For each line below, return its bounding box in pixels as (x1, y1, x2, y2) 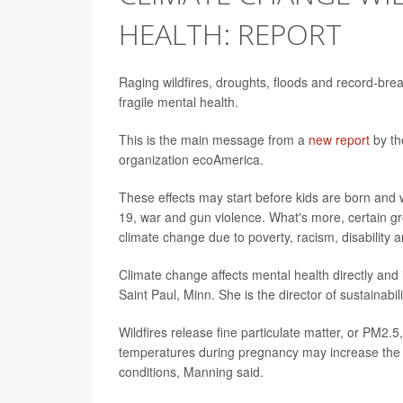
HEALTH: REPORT (119, 14, 342, 54)
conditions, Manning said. (119, 363, 264, 381)
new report (309, 130, 370, 149)
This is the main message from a (119, 130, 309, 149)
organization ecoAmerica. (119, 150, 264, 169)
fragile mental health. (119, 93, 238, 112)
